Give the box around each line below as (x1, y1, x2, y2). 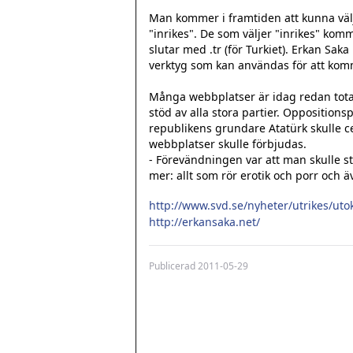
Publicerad (149, 259, 198, 273)
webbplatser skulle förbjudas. (149, 136, 307, 151)
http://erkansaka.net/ (149, 214, 260, 229)
